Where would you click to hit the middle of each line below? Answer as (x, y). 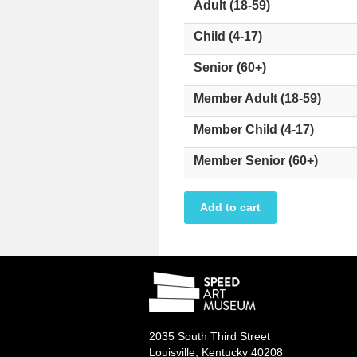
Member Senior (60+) (256, 161)
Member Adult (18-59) (257, 98)
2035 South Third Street (210, 336)
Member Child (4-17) (254, 129)
